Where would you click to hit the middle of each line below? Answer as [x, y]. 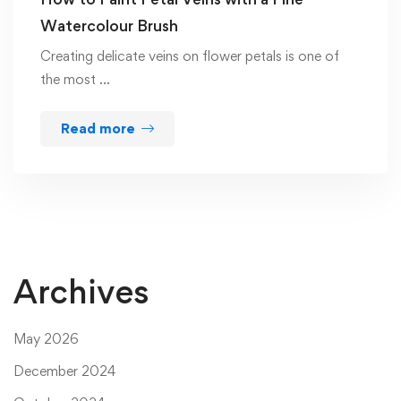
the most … [75, 80]
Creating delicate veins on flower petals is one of [190, 56]
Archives [81, 292]
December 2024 [64, 371]
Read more [98, 129]
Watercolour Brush [109, 26]
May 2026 [46, 339]
